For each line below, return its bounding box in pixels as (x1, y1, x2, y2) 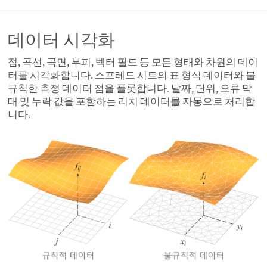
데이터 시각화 (8, 28, 115, 51)
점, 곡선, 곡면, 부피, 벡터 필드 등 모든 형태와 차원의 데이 (8, 55, 258, 69)
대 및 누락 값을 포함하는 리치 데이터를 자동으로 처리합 (8, 95, 255, 108)
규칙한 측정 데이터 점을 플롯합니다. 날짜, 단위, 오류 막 (8, 82, 252, 95)
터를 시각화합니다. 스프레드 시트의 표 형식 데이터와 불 (8, 69, 256, 82)
